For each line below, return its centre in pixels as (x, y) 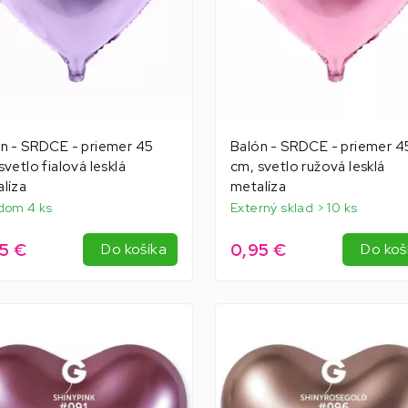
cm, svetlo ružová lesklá (307, 167)
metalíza (258, 187)
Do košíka (134, 250)
